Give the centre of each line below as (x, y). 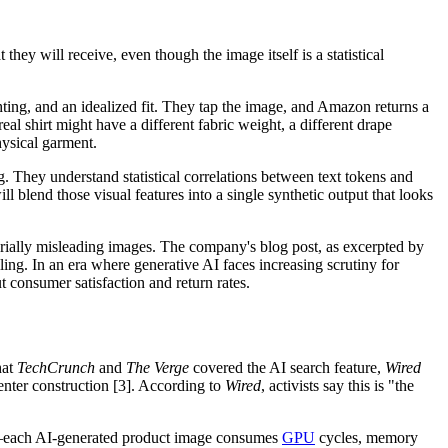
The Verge (157, 368)
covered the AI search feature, (287, 368)
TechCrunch (56, 368)
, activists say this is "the (337, 386)
